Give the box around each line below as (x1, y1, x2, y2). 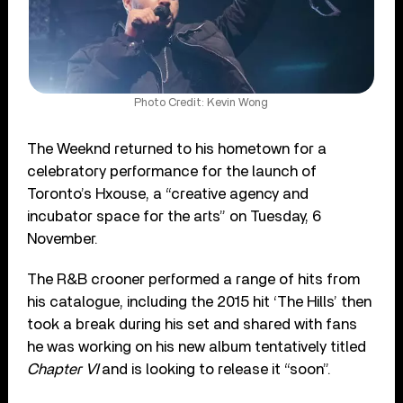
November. (27, 230, 99, 246)
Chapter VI (27, 361, 99, 377)
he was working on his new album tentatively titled (27, 338, 367, 354)
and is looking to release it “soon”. (98, 361, 332, 377)
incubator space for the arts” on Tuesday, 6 (27, 208, 322, 224)
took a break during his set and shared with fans (27, 316, 358, 332)
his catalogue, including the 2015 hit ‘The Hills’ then (27, 293, 372, 309)
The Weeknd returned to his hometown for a (27, 140, 327, 157)
